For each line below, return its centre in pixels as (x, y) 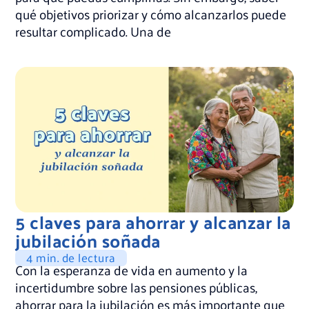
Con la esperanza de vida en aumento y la (132, 269)
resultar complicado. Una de (93, 31)
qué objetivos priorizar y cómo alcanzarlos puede (151, 13)
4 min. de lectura (71, 257)
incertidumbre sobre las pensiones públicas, (137, 287)
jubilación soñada (88, 240)
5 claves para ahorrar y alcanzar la (153, 221)
